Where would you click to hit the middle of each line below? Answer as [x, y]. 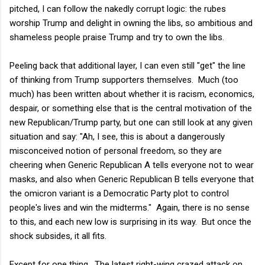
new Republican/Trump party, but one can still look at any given [131, 122]
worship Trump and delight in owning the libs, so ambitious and [131, 23]
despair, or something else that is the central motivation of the [131, 108]
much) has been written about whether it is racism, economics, [132, 94]
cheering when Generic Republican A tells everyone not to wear [132, 165]
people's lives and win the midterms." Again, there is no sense [130, 207]
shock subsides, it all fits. [58, 236]
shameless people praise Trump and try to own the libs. [117, 37]
